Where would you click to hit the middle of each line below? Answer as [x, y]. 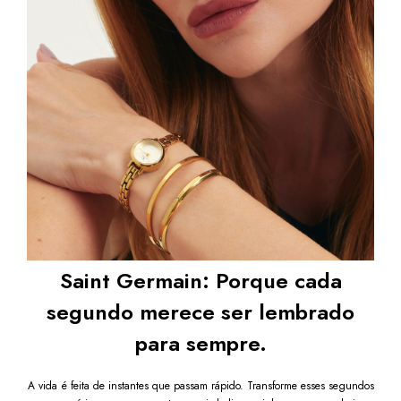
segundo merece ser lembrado [200, 312]
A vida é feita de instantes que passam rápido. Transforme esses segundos [200, 386]
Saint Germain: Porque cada [200, 281]
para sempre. [200, 344]
